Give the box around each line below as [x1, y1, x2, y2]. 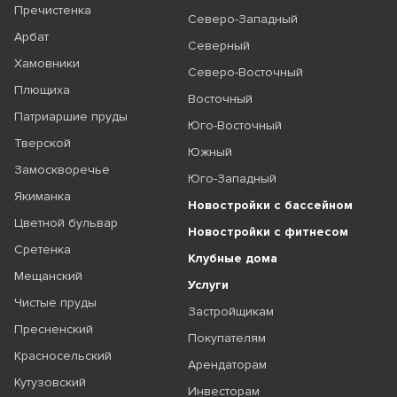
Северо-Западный [187, 12, 298, 27]
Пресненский [14, 322, 93, 338]
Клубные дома [187, 251, 277, 267]
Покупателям [187, 331, 266, 346]
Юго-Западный [187, 171, 276, 187]
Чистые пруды [14, 295, 97, 311]
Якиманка [14, 189, 71, 205]
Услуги [187, 277, 229, 293]
